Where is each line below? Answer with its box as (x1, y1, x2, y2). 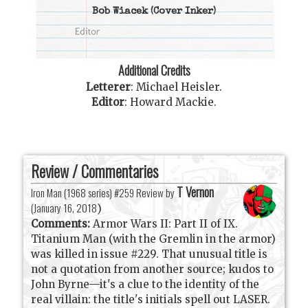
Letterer (86, 80, 131, 94)
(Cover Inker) (148, 6, 216, 16)
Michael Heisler (136, 80, 219, 94)
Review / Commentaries (31, 159, 159, 184)
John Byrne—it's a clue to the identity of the (31, 277, 260, 291)
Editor (91, 96, 124, 109)
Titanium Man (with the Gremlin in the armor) (31, 232, 276, 245)
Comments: (31, 217, 91, 230)
